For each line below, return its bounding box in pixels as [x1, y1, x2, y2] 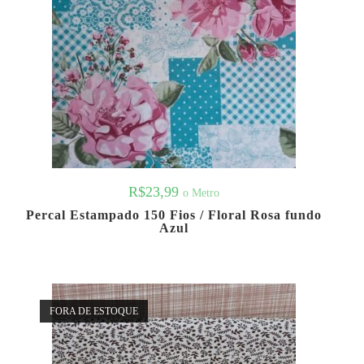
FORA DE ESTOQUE [49, 305, 138, 317]
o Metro [183, 186, 219, 200]
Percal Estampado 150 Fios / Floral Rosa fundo [26, 208, 322, 223]
